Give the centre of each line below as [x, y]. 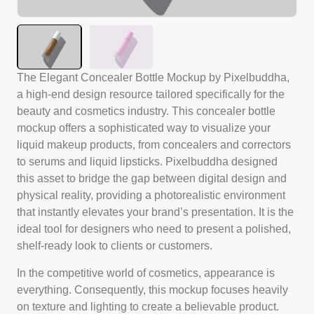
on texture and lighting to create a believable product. [148, 306]
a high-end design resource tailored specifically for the [151, 95]
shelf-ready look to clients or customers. [115, 246]
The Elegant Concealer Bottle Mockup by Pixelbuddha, [153, 78]
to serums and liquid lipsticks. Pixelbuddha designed [147, 162]
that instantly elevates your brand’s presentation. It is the [155, 212]
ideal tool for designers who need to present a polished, [154, 229]
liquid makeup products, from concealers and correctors [154, 145]
